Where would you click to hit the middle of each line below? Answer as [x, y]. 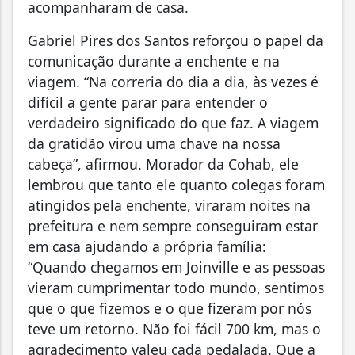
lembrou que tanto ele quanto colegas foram [176, 185]
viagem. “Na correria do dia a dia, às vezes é [173, 82]
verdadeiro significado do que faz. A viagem [173, 123]
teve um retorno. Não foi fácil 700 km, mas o [174, 329]
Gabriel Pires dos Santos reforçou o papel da [176, 41]
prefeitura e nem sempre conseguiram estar [173, 226]
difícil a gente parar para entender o [148, 103]
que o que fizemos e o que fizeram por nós [170, 309]
